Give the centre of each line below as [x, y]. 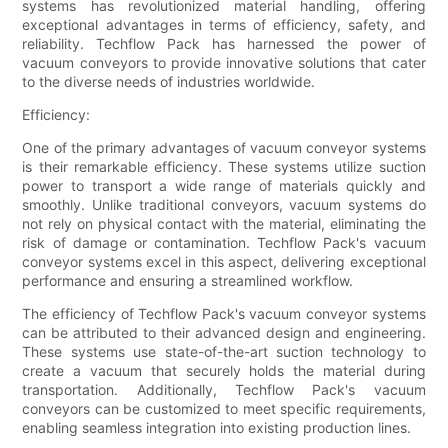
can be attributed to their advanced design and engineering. [224, 332]
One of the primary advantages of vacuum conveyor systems [224, 147]
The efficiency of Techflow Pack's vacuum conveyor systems [224, 313]
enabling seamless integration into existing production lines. [217, 427]
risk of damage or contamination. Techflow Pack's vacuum [224, 242]
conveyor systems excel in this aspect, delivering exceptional [224, 261]
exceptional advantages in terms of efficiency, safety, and [224, 24]
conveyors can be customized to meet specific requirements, [224, 408]
